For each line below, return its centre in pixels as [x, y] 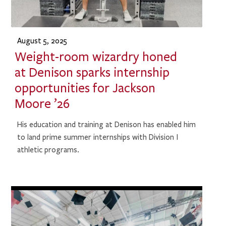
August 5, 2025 [42, 41]
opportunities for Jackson [85, 88]
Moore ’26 [42, 104]
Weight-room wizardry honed [96, 57]
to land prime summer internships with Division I [98, 137]
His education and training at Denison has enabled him [107, 125]
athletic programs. [48, 150]
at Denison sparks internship [92, 72]
